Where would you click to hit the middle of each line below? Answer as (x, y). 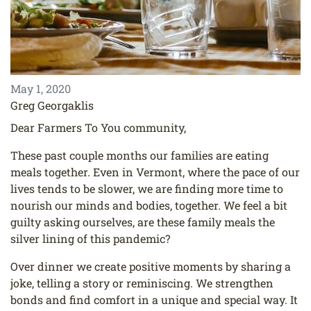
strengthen (244, 283)
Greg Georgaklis (52, 106)
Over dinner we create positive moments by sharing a (151, 267)
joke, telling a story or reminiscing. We (113, 283)
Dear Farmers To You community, (98, 128)
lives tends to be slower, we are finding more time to (147, 189)
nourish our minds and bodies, (93, 205)
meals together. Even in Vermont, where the (126, 172)
